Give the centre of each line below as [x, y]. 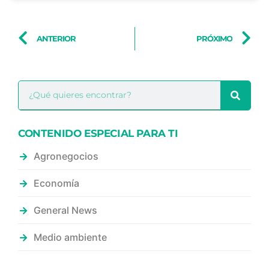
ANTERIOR [56, 38]
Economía [56, 183]
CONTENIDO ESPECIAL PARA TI [98, 133]
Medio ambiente [70, 237]
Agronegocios [66, 156]
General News [65, 210]
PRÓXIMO [214, 38]
